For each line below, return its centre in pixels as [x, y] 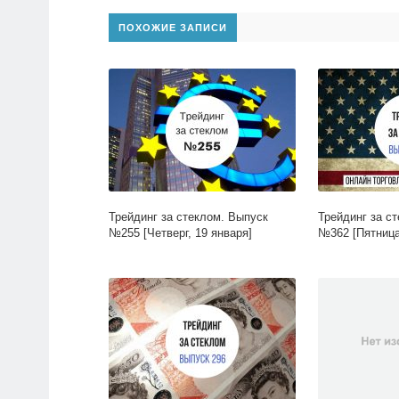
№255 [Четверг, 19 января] [180, 233]
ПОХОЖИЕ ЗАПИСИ [173, 28]
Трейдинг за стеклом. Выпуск [188, 217]
